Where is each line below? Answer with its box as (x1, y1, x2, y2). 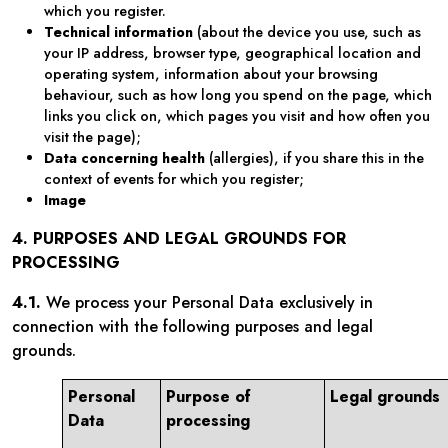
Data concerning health (44, 148, 209, 168)
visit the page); (44, 127, 141, 147)
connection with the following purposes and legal (12, 315, 373, 338)
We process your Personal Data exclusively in (41, 291, 373, 314)
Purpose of (166, 385, 251, 408)
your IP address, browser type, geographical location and (44, 43, 421, 63)
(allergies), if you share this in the (209, 148, 424, 168)
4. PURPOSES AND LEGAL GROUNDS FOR (12, 227, 346, 250)
